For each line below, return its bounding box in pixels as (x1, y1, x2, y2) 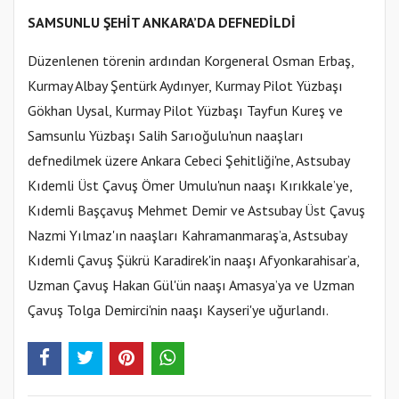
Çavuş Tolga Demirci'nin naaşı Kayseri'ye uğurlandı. (28, 301, 329, 320)
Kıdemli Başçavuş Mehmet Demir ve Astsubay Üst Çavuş (28, 201, 365, 220)
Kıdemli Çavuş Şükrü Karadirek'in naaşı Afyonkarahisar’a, (28, 251, 359, 270)
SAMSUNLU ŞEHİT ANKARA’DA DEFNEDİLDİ (28, 13, 296, 32)
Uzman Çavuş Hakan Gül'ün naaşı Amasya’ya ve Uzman (28, 276, 354, 295)
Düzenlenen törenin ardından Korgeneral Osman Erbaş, (28, 52, 354, 70)
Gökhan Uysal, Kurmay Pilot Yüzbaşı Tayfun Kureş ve (28, 102, 343, 120)
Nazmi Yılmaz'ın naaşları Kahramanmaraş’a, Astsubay (28, 226, 346, 245)
